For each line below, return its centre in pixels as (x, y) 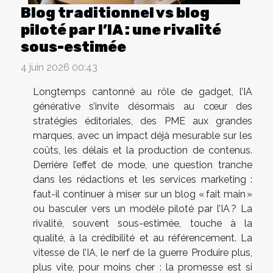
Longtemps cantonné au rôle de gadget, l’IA (143, 92)
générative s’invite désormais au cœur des (143, 107)
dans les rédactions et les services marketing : (143, 180)
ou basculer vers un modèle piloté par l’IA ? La (143, 209)
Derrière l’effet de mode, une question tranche (143, 165)
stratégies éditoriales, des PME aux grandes (143, 121)
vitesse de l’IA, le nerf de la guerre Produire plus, (143, 253)
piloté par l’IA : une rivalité (121, 30)
